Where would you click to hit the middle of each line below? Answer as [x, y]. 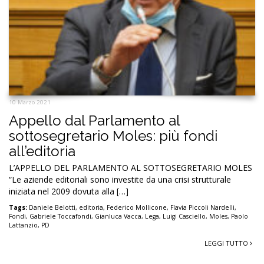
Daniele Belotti [52, 207]
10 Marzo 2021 [30, 102]
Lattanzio [23, 225]
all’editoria [42, 151]
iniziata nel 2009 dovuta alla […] [69, 191]
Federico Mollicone [137, 207]
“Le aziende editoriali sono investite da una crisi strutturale [120, 179]
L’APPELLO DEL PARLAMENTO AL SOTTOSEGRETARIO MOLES [131, 167]
